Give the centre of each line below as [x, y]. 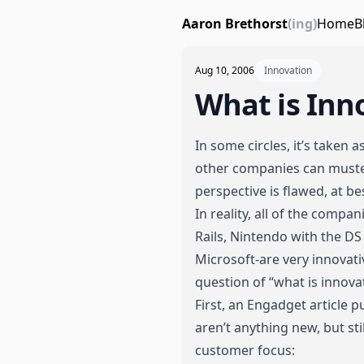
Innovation [288, 70]
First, [212, 305]
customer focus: [245, 350]
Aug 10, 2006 [225, 70]
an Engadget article [288, 305]
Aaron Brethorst [235, 23]
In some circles [241, 145]
